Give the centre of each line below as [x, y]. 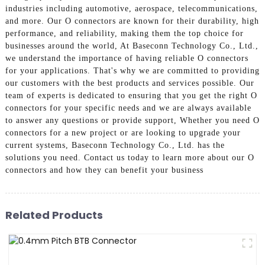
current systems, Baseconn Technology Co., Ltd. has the [115, 146]
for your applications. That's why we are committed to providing [132, 71]
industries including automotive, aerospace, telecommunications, [131, 9]
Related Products [54, 215]
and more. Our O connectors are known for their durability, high [132, 21]
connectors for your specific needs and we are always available [128, 108]
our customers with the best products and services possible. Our [130, 83]
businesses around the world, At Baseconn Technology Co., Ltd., [132, 46]
